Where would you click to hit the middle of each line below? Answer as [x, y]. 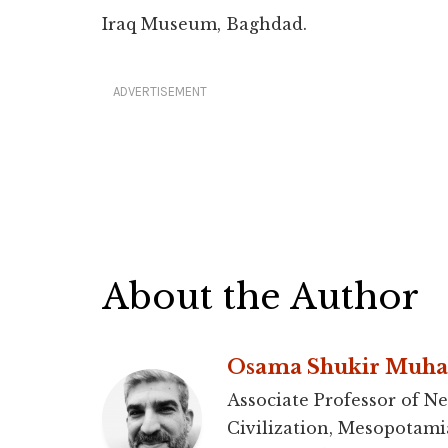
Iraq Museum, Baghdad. [204, 24]
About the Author [260, 297]
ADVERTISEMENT [160, 92]
